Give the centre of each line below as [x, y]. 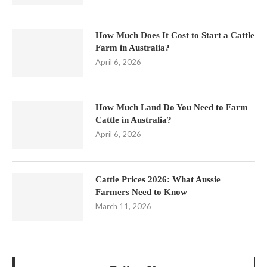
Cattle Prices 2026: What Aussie [158, 180]
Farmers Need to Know [141, 192]
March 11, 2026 [123, 207]
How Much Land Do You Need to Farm [172, 108]
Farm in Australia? [133, 48]
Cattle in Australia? [133, 120]
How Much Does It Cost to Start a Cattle [175, 35]
